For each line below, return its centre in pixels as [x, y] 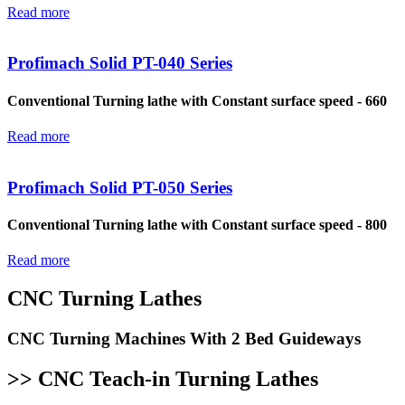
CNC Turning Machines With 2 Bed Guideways [184, 338]
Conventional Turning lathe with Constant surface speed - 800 [197, 224]
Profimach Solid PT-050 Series [120, 187]
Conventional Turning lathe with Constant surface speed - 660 [197, 100]
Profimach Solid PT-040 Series [120, 63]
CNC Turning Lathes [104, 298]
